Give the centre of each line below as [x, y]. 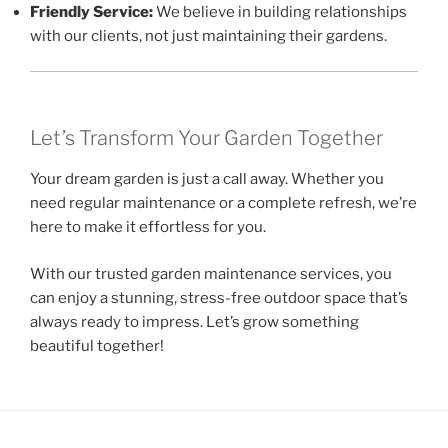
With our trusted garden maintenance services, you [211, 273]
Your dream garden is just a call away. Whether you [207, 179]
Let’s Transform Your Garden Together [206, 138]
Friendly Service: [91, 12]
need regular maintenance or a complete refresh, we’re [223, 203]
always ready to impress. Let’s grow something [194, 321]
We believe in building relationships [280, 12]
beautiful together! [97, 345]
